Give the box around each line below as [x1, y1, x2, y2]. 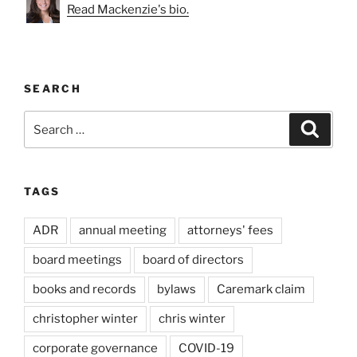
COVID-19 [178, 340, 234, 355]
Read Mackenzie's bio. [67, 2, 189, 17]
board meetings [33, 252, 122, 267]
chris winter [159, 311, 226, 326]
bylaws [157, 281, 196, 296]
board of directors [143, 252, 244, 267]
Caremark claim [217, 281, 305, 296]
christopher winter [33, 311, 138, 326]
